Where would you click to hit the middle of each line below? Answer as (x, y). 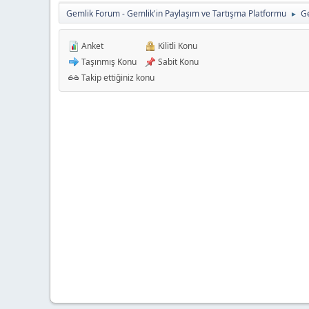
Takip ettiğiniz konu (117, 77)
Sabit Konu (177, 61)
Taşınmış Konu (108, 61)
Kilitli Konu (177, 46)
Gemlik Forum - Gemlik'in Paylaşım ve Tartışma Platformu (176, 13)
